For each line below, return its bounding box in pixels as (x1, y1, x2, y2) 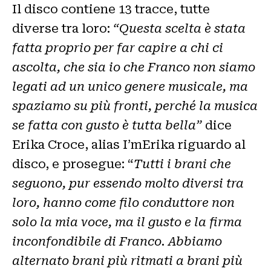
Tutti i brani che (134, 157, 231, 172)
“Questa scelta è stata (113, 21, 246, 36)
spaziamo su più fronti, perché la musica (12, 99, 258, 114)
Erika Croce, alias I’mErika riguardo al (12, 137, 246, 152)
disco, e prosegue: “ (12, 157, 134, 172)
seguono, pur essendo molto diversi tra (12, 176, 244, 191)
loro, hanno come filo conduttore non (12, 195, 235, 211)
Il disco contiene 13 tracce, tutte (12, 2, 210, 17)
